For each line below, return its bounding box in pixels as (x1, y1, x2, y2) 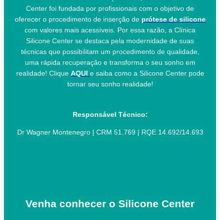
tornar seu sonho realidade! (67, 80, 153, 88)
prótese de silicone (141, 15, 206, 24)
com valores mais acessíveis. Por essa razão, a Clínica (25, 26, 195, 34)
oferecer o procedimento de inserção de (14, 15, 141, 24)
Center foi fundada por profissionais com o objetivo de (26, 4, 194, 13)
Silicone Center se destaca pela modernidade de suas (26, 37, 194, 45)
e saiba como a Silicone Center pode (89, 69, 204, 78)
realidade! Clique (16, 69, 71, 78)
